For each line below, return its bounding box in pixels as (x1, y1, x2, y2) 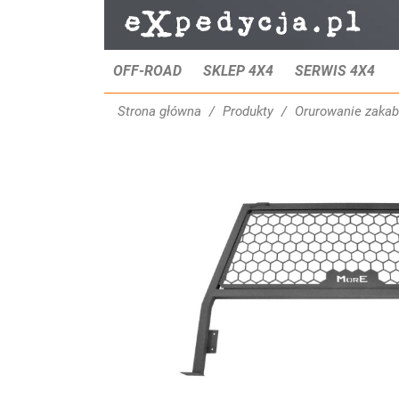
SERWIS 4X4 (295, 62, 375, 79)
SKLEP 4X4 (203, 62, 273, 79)
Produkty (223, 103, 273, 119)
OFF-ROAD (113, 62, 182, 79)
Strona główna (118, 103, 201, 119)
